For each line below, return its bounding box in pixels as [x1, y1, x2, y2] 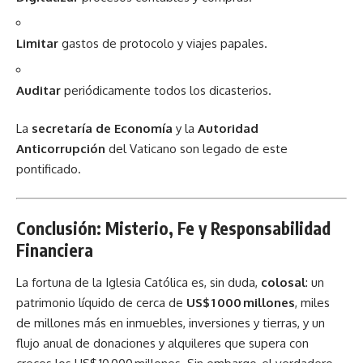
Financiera [16, 239, 93, 261]
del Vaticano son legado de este [105, 141, 288, 156]
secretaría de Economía [32, 121, 173, 136]
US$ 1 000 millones [186, 294, 295, 310]
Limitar [16, 36, 58, 51]
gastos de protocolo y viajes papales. [58, 36, 267, 51]
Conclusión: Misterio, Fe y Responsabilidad [16, 217, 331, 239]
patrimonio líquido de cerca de [16, 294, 186, 310]
